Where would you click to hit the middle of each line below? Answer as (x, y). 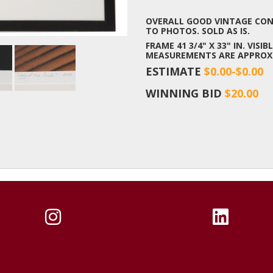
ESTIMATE (175, 71)
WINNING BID (185, 93)
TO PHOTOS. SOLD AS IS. (198, 30)
